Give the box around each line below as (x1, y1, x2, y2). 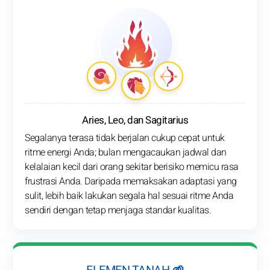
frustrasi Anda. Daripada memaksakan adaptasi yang (25, 174, 237, 189)
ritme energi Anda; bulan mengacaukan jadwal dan (25, 145, 227, 160)
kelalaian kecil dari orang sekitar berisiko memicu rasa (25, 160, 239, 175)
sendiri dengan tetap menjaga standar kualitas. (25, 203, 211, 218)
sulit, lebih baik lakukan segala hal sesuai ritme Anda (25, 189, 233, 204)
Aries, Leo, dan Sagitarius (82, 113, 188, 128)
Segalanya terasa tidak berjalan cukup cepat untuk (25, 131, 225, 146)
